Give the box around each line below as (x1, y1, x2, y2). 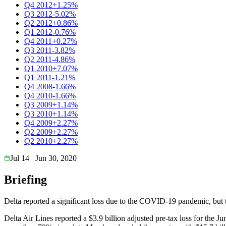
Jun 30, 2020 (35, 153, 77, 162)
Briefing (4, 173, 47, 186)
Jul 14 (10, 153, 29, 162)
